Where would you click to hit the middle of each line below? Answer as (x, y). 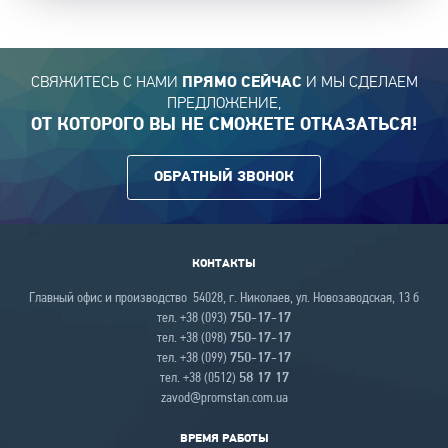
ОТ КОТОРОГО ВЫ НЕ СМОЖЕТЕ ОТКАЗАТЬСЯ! (224, 125)
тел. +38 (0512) (199, 378)
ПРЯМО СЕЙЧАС (243, 82)
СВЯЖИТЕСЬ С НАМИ (106, 81)
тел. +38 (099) (193, 358)
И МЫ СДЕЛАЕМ (361, 81)
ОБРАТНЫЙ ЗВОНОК (224, 176)
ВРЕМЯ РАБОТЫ (224, 438)
